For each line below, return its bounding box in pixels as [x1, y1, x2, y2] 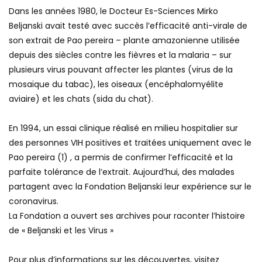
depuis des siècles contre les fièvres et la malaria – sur [9, 49, 232, 61]
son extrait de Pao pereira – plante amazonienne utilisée [9, 35, 240, 47]
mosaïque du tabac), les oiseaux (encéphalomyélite [9, 78, 223, 91]
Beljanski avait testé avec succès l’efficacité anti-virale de [9, 20, 247, 32]
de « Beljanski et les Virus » [9, 225, 113, 237]
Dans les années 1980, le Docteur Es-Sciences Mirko [9, 5, 218, 18]
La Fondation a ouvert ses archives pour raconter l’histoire [9, 210, 245, 222]
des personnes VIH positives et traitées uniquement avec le [9, 137, 251, 149]
